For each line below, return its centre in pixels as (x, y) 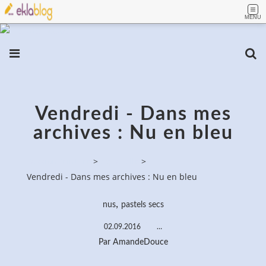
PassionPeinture (59, 161)
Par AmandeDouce (133, 242)
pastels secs (142, 205)
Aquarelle (120, 161)
